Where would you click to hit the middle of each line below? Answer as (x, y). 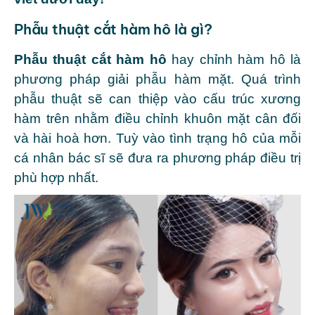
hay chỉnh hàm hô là (234, 59)
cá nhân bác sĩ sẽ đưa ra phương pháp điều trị (157, 157)
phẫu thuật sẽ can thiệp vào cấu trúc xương (157, 98)
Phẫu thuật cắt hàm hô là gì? (113, 29)
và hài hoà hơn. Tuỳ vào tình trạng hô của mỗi (157, 138)
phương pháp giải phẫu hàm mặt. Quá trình (157, 79)
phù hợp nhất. (56, 177)
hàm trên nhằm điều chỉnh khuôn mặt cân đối (157, 118)
